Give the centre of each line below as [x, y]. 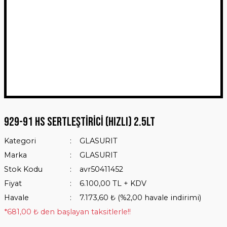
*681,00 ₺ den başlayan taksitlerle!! [67, 212]
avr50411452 [101, 169]
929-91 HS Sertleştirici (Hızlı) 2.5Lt [80, 122]
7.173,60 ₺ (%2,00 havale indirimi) [140, 198]
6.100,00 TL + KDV [113, 183]
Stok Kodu [23, 169]
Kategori [20, 141]
